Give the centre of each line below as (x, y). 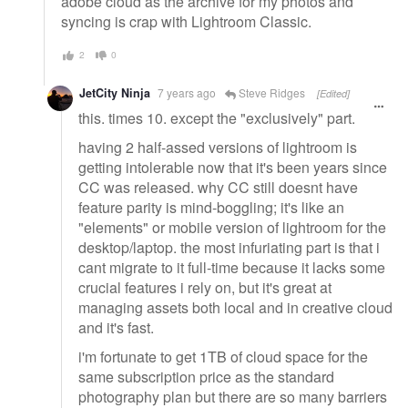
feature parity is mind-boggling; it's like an (211, 207)
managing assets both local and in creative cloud (235, 307)
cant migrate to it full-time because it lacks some (232, 267)
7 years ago (187, 92)
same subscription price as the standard (206, 376)
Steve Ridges (270, 92)
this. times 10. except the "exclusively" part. (217, 118)
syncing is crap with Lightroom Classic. (186, 22)
